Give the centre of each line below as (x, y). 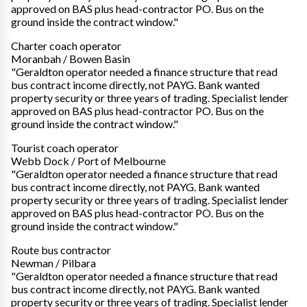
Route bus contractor (61, 249)
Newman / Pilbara (53, 262)
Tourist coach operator (65, 147)
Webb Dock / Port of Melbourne (88, 160)
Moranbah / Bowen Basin (71, 58)
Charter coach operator (66, 45)
